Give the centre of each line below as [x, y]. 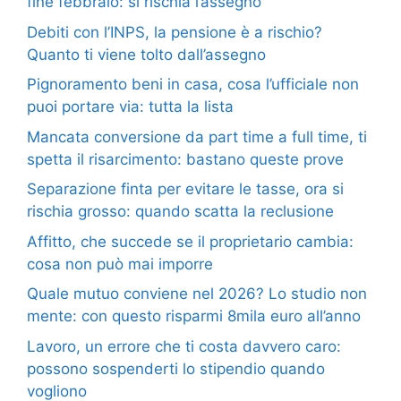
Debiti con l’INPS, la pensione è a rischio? [175, 32]
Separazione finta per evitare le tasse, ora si [185, 189]
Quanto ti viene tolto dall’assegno [146, 54]
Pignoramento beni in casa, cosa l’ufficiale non [193, 85]
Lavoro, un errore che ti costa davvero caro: [184, 346]
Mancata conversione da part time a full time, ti [197, 137]
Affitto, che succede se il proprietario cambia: [190, 241]
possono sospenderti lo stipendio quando [176, 368]
